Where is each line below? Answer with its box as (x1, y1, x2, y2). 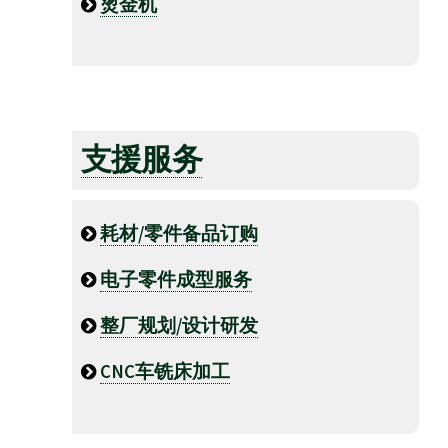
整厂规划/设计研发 (100, 314, 258, 338)
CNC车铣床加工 (100, 360, 230, 384)
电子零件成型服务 (100, 268, 252, 292)
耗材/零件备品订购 (100, 222, 258, 246)
